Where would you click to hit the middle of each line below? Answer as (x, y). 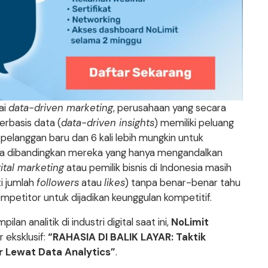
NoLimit (190, 222)
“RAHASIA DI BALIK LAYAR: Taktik (127, 237)
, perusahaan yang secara (170, 108)
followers (58, 183)
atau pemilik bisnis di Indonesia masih (148, 168)
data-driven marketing (61, 108)
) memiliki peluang (194, 123)
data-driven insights (108, 123)
